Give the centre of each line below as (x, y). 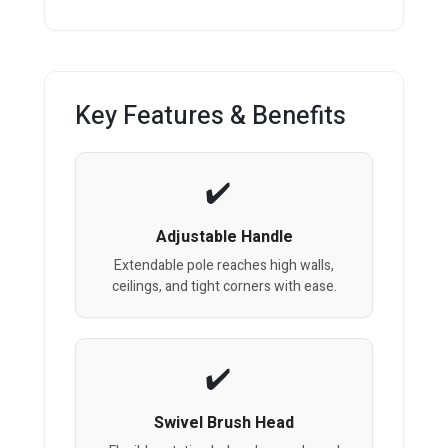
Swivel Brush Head (224, 423)
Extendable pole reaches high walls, (224, 266)
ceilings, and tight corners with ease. (224, 287)
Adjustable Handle (224, 237)
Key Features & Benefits (210, 117)
